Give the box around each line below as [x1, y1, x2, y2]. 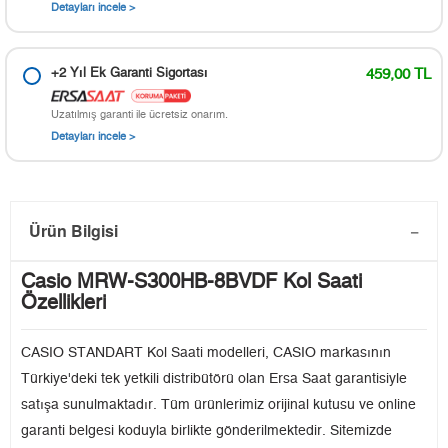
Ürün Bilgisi [29, 219, 118, 243]
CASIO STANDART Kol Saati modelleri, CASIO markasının [21, 346, 391, 361]
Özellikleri [21, 293, 106, 314]
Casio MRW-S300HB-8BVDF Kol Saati [21, 272, 362, 293]
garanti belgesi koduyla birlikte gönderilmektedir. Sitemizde [21, 424, 392, 439]
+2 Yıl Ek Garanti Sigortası [51, 67, 208, 81]
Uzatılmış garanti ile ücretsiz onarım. [51, 109, 228, 121]
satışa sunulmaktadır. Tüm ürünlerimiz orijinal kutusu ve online [21, 398, 416, 413]
